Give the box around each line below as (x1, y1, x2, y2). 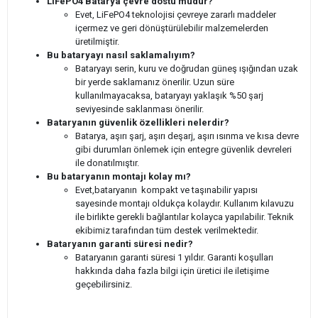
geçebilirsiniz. (75, 278, 132, 290)
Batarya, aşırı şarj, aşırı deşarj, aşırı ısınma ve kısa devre (75, 130, 299, 141)
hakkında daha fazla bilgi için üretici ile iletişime (75, 265, 269, 276)
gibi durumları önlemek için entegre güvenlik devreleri (75, 143, 292, 155)
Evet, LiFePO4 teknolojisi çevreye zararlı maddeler (75, 9, 276, 20)
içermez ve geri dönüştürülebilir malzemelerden (75, 22, 268, 33)
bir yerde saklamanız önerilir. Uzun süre (75, 76, 234, 87)
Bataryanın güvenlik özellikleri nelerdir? (47, 116, 229, 128)
